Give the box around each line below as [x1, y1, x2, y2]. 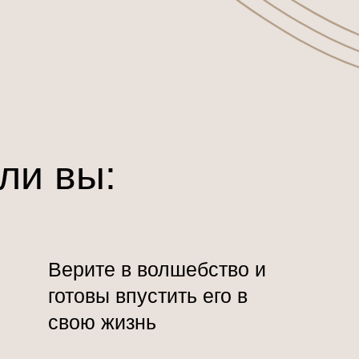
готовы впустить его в [48, 284, 248, 307]
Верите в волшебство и [48, 258, 266, 280]
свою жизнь [48, 311, 156, 333]
